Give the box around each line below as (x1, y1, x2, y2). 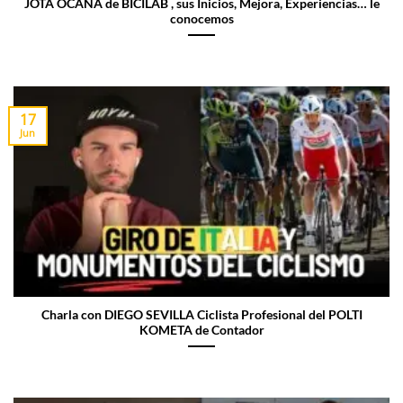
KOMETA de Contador (139, 323, 264, 338)
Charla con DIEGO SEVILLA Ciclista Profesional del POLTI (40, 308, 363, 323)
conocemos (169, 11, 234, 26)
